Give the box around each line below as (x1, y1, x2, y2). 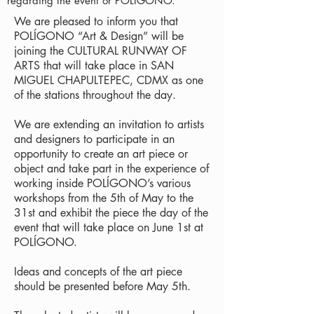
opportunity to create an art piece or (14, 146, 188, 161)
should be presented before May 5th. (14, 278, 191, 294)
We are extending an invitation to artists (14, 116, 204, 132)
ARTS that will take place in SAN (14, 57, 174, 73)
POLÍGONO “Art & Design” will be (14, 28, 184, 43)
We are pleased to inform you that (14, 13, 178, 29)
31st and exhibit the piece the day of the (14, 205, 208, 220)
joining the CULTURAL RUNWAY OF (14, 43, 187, 58)
